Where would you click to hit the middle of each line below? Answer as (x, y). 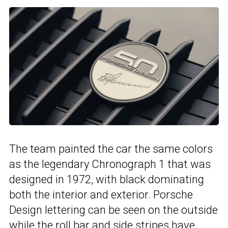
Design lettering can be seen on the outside (113, 210)
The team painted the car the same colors (111, 149)
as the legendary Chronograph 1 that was (110, 164)
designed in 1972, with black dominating (107, 179)
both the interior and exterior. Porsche (101, 194)
